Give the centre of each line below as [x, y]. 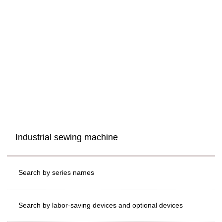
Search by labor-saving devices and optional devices [101, 205]
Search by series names [56, 173]
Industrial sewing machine [66, 138]
